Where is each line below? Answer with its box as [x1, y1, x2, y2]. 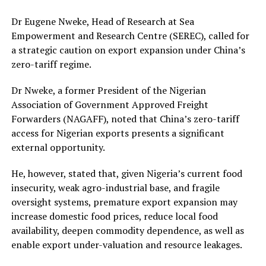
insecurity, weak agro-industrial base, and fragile [11, 180, 220, 194]
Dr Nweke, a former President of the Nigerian [11, 83, 206, 97]
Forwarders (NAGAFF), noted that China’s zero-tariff [11, 112, 239, 125]
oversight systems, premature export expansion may [11, 195, 237, 208]
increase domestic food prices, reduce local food [11, 209, 218, 223]
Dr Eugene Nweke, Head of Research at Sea [11, 14, 194, 28]
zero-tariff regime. [11, 57, 91, 71]
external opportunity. [11, 140, 105, 154]
